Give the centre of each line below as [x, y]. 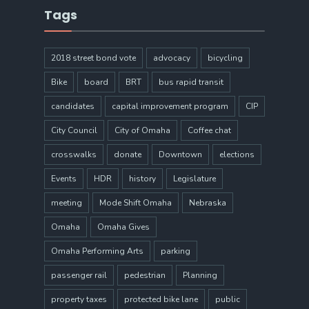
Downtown [180, 154]
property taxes [79, 299]
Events [64, 178]
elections [237, 154]
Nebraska [208, 202]
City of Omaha [142, 130]
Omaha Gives [123, 227]
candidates [73, 106]
